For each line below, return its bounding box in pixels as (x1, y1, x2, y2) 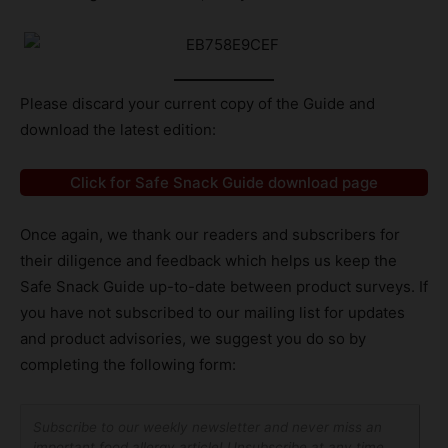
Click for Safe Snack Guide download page (70, 173, 378, 193)
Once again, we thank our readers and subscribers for (20, 225, 400, 245)
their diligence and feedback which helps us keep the (20, 251, 397, 271)
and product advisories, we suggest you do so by (20, 329, 366, 349)
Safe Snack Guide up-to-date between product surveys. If (20, 277, 428, 297)
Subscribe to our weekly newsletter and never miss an (33, 419, 382, 436)
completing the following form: (20, 355, 236, 375)
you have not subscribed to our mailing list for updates (20, 303, 405, 323)
